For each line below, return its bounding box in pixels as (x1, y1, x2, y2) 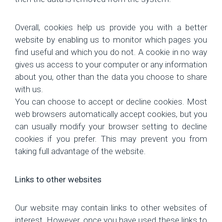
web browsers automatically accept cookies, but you (15, 109, 207, 119)
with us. (15, 84, 43, 94)
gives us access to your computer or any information (15, 59, 207, 69)
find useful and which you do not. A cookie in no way (15, 47, 207, 57)
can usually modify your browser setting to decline (15, 121, 207, 131)
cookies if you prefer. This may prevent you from (15, 133, 207, 144)
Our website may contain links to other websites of (15, 202, 207, 213)
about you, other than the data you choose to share (15, 71, 207, 82)
